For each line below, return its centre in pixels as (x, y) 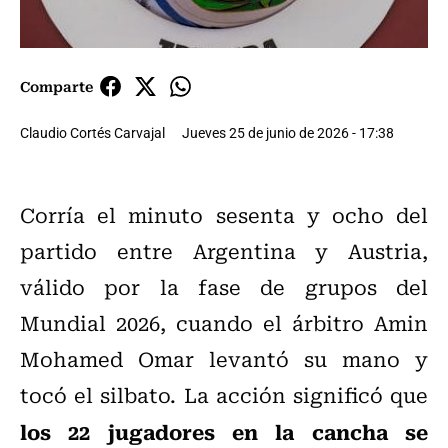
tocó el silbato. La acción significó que (224, 395)
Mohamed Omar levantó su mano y (224, 359)
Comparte (56, 86)
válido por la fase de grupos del (224, 287)
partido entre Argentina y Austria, (224, 251)
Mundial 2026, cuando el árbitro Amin (224, 323)
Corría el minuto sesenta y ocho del (224, 215)
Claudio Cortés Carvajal (92, 133)
